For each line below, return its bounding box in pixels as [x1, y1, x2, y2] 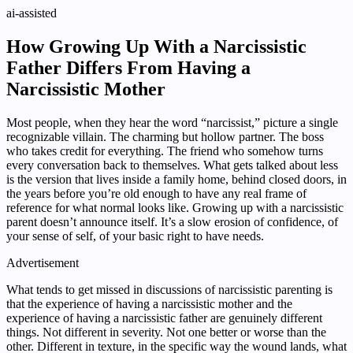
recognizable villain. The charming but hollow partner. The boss [6, 130, 324, 144]
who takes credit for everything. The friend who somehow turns [6, 144, 323, 158]
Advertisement [6, 256, 79, 270]
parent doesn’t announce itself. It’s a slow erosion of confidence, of [6, 215, 338, 229]
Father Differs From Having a [6, 58, 251, 79]
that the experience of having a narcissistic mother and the [6, 297, 292, 311]
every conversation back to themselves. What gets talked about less [6, 158, 338, 173]
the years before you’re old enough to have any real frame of [6, 187, 307, 201]
